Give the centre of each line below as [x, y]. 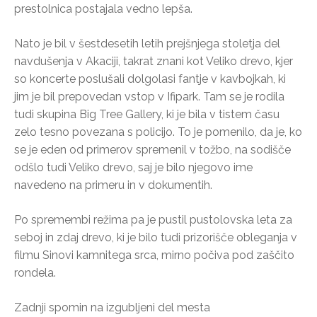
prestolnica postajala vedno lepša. [103, 8]
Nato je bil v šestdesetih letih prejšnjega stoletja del [147, 43]
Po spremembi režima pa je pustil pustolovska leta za [153, 219]
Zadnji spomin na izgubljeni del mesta [112, 307]
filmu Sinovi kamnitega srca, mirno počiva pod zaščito [154, 255]
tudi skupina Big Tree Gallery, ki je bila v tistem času [147, 114]
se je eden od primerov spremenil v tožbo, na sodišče [152, 149]
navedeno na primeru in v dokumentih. [113, 185]
